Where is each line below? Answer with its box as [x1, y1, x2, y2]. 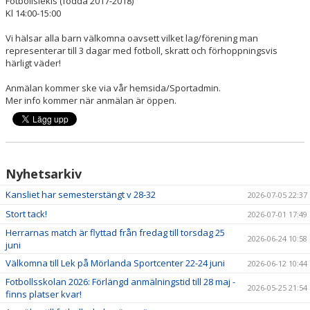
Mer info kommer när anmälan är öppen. [6, 94, 176, 107]
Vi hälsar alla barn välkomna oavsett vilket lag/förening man [6, 32, 258, 44]
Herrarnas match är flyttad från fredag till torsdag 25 [6, 226, 225, 239]
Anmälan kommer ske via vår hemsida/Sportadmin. [6, 82, 221, 94]
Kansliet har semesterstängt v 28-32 [6, 188, 156, 201]
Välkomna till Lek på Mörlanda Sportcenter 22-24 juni [6, 257, 225, 269]
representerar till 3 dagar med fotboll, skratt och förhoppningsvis [6, 44, 277, 57]
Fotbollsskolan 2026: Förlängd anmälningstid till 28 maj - [6, 275, 235, 288]
